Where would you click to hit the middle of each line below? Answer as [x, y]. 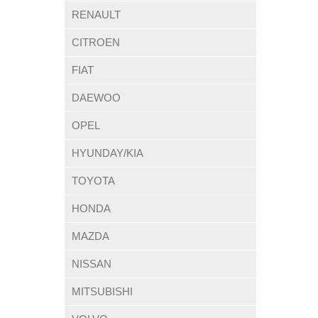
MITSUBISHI [102, 291]
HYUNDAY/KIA [108, 153]
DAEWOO [96, 98]
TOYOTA [93, 181]
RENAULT [96, 15]
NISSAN [92, 264]
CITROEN [96, 42]
